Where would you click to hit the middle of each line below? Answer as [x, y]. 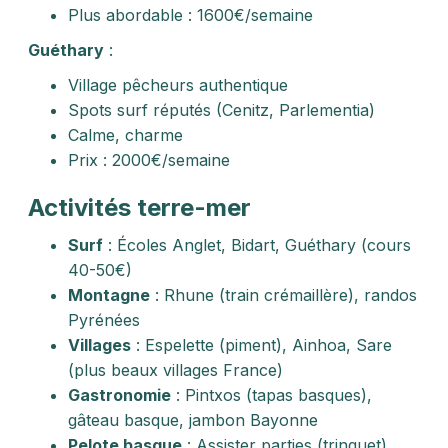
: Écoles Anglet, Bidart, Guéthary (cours [257, 245]
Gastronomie [119, 395]
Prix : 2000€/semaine [149, 160]
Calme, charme [125, 135]
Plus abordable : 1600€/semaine [190, 15]
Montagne [109, 295]
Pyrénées [104, 320]
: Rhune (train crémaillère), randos [283, 295]
